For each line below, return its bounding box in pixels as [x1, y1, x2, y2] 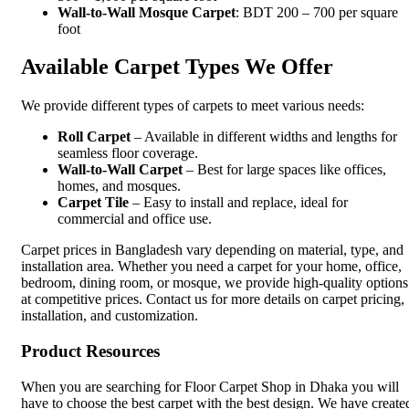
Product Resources [21, 341, 160, 362]
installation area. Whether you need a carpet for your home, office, [21, 258, 402, 275]
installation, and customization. [21, 308, 198, 324]
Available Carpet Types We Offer [21, 55, 333, 79]
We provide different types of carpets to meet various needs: [21, 98, 364, 114]
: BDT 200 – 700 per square [236, 4, 398, 20]
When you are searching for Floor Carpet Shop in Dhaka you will [21, 378, 399, 394]
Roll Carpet [58, 129, 131, 145]
